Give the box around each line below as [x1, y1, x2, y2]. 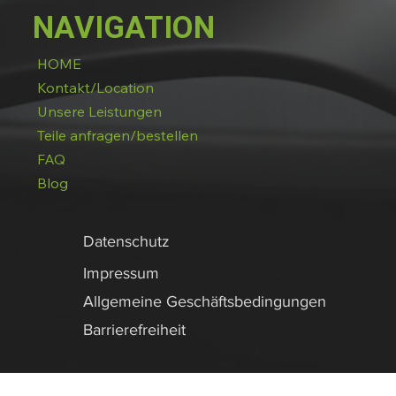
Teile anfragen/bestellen [36, 126, 198, 145]
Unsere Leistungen [36, 103, 162, 121]
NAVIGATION [32, 9, 215, 46]
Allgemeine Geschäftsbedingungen [82, 292, 331, 310]
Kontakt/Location [36, 79, 154, 97]
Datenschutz [82, 232, 174, 251]
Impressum [82, 263, 164, 282]
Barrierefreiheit [82, 320, 186, 339]
